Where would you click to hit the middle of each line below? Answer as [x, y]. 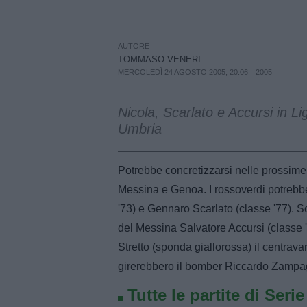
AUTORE [134, 46]
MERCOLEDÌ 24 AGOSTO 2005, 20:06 [183, 72]
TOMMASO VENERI [159, 60]
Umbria [140, 129]
